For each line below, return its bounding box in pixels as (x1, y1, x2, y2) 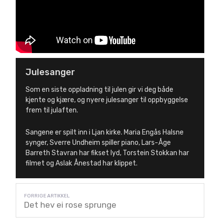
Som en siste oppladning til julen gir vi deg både (26, 85, 173, 94)
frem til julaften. (26, 106, 78, 114)
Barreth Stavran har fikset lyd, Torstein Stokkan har (26, 148, 189, 157)
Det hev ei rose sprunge (24, 199, 116, 210)
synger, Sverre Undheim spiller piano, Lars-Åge (26, 138, 171, 147)
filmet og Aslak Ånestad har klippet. (26, 159, 137, 167)
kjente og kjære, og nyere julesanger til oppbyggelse (26, 95, 188, 104)
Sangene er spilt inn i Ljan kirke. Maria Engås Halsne (26, 128, 184, 137)
